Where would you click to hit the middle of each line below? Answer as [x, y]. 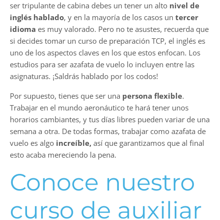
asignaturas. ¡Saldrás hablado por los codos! [84, 76]
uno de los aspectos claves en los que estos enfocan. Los [105, 53]
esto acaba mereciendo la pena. [63, 155]
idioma [23, 29]
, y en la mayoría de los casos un [120, 17]
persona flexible [152, 96]
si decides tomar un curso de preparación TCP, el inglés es [108, 41]
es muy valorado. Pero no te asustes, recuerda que [122, 29]
